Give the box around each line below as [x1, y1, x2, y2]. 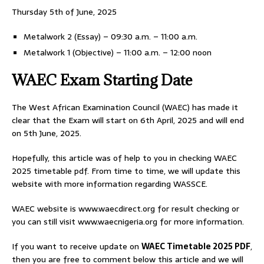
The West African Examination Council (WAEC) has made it [12, 101, 238, 114]
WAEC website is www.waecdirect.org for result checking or [12, 202, 239, 215]
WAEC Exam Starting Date [12, 70, 193, 90]
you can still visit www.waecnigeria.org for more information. [12, 215, 244, 228]
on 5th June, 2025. [12, 127, 81, 140]
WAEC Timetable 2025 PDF [141, 240, 250, 253]
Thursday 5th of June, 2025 [12, 5, 117, 18]
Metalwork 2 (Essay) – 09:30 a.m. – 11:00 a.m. [24, 30, 197, 43]
